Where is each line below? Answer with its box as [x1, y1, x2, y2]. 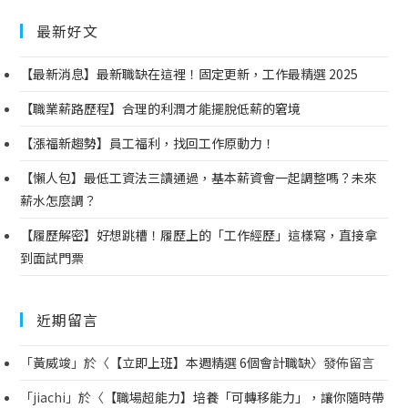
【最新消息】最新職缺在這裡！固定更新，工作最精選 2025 [20, 64, 359, 83]
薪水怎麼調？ [20, 190, 97, 209]
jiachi [33, 387, 66, 406]
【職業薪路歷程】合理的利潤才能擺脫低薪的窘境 [20, 98, 301, 117]
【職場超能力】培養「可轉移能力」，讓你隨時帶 [104, 387, 385, 406]
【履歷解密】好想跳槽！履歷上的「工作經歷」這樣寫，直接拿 [20, 225, 378, 244]
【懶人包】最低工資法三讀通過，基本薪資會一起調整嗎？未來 [20, 168, 378, 187]
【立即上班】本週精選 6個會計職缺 [109, 352, 311, 372]
